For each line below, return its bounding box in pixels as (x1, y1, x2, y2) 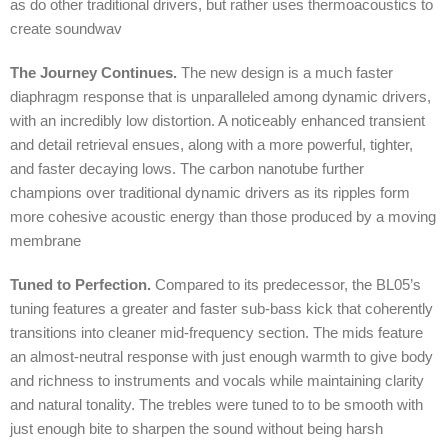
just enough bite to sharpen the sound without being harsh (10, 419, 383, 437)
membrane (10, 231, 81, 249)
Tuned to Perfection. (10, 275, 151, 293)
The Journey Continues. (10, 63, 177, 81)
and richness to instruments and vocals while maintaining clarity (10, 371, 424, 389)
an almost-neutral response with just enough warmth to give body (10, 347, 433, 365)
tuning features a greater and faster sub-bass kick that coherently (10, 299, 433, 317)
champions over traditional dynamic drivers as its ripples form (10, 183, 410, 201)
